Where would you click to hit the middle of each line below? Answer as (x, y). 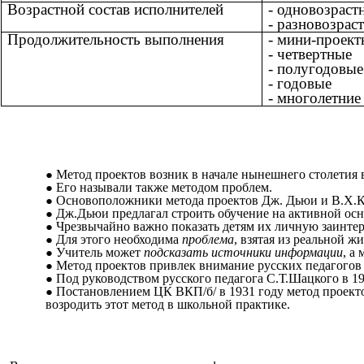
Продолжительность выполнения (116, 40)
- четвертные (310, 54)
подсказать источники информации (243, 253)
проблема (208, 240)
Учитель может (100, 253)
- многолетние (314, 98)
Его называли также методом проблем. (164, 188)
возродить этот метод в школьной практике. (168, 305)
